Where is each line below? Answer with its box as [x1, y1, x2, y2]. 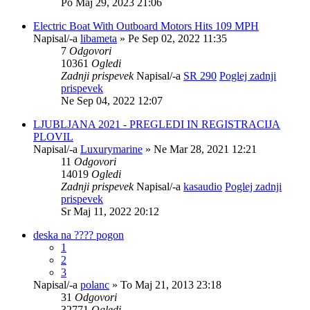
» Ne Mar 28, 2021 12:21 [143, 143, 257, 155]
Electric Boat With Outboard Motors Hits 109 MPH [33, 19, 259, 32]
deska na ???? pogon [33, 228, 124, 241]
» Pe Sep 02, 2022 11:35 [117, 32, 227, 44]
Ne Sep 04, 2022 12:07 [61, 94, 163, 107]
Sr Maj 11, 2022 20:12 [61, 205, 159, 217]
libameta [80, 32, 117, 44]
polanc [80, 278, 109, 291]
